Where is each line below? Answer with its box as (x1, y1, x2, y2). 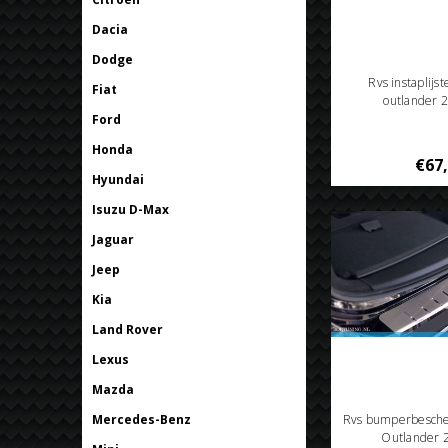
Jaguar (92, 230, 134, 248)
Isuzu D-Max (92, 200, 169, 218)
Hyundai (92, 170, 144, 188)
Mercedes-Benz (92, 410, 191, 428)
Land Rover (92, 320, 163, 338)
